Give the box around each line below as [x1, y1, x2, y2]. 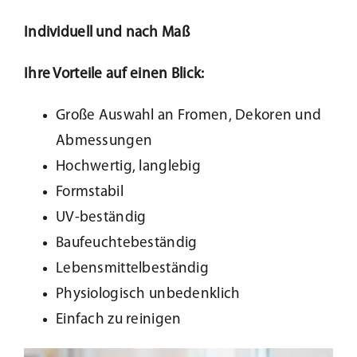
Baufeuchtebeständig [55, 236, 198, 252]
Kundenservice [19, 34, 101, 48]
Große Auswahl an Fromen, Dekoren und [55, 108, 322, 124]
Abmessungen [55, 134, 153, 150]
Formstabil [55, 185, 124, 201]
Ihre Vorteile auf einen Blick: [23, 67, 205, 83]
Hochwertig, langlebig [55, 159, 201, 175]
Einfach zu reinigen [55, 312, 182, 328]
